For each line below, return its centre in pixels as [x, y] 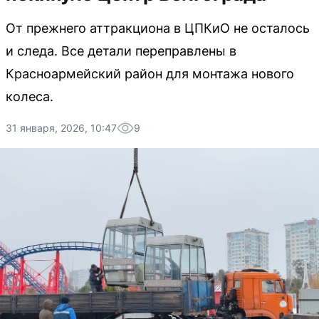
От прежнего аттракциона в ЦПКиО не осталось [158, 28]
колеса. [30, 96]
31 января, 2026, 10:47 [61, 128]
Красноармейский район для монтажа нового [150, 74]
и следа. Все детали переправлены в [121, 51]
